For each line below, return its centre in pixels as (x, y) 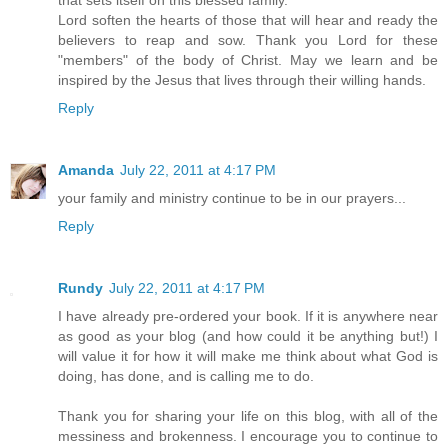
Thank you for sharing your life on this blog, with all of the (248, 416)
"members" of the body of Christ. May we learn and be (248, 60)
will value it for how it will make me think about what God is (248, 356)
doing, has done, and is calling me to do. (186, 376)
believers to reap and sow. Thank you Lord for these (248, 40)
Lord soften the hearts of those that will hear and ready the (248, 20)
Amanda (86, 170)
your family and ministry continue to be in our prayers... (232, 198)
